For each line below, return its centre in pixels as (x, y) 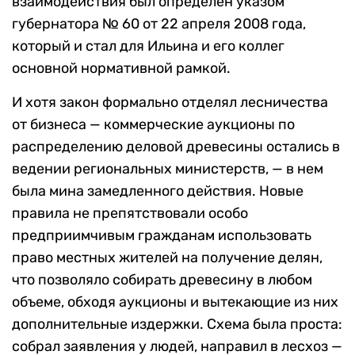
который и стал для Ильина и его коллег (148, 46)
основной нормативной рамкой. (121, 68)
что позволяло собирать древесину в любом (162, 279)
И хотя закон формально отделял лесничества (170, 102)
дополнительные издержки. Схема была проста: (177, 324)
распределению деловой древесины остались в (176, 146)
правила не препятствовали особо (130, 213)
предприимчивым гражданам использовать (162, 235)
